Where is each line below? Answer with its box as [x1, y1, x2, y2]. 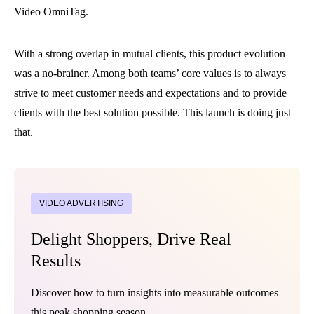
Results [31, 252, 81, 270]
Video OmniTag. [14, 6, 88, 18]
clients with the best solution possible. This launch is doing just [14, 107, 291, 118]
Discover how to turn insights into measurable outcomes [31, 287, 278, 299]
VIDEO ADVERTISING [39, 198, 123, 208]
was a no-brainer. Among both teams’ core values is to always [14, 67, 286, 79]
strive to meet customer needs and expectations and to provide [14, 87, 287, 99]
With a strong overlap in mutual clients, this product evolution [14, 48, 285, 60]
